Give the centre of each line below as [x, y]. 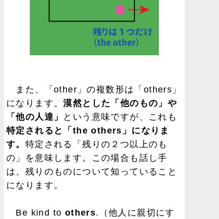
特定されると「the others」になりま [88, 130]
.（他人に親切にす [135, 212]
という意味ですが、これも [120, 117]
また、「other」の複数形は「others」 [94, 89]
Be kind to [36, 212]
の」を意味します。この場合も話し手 [87, 158]
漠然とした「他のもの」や [120, 103]
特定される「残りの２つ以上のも [96, 144]
